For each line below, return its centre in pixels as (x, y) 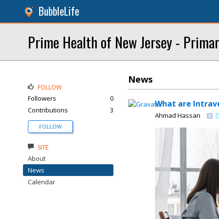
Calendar (42, 182)
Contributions (48, 110)
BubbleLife (59, 11)
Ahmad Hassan (178, 115)
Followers (42, 98)
